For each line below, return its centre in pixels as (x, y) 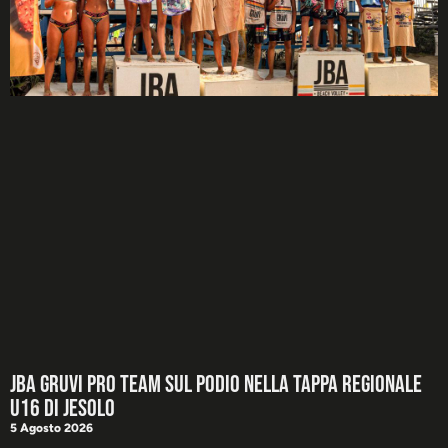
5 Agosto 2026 (51, 428)
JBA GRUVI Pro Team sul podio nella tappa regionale (216, 385)
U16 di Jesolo (62, 409)
